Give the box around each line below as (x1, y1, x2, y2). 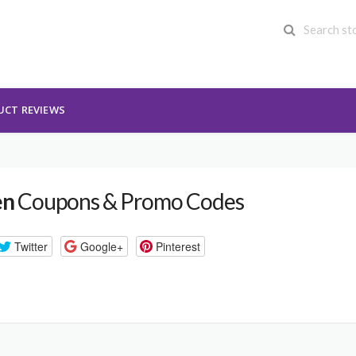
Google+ (79, 238, 123, 254)
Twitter (14, 238, 48, 254)
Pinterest (155, 238, 200, 254)
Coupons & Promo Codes (14, 188, 244, 215)
